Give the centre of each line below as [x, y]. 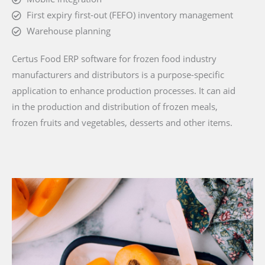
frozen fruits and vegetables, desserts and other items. [122, 123]
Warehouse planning [69, 31]
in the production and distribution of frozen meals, [115, 107]
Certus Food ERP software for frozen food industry [114, 59]
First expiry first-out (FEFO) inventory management [130, 15]
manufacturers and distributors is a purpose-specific [118, 75]
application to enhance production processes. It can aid [124, 91]
